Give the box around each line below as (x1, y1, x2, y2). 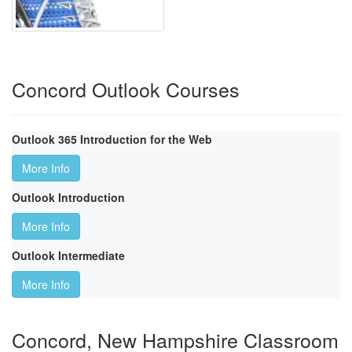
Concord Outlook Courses (12, 75, 240, 104)
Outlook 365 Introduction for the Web (12, 131, 212, 148)
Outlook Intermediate (12, 247, 125, 264)
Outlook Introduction (12, 189, 125, 206)
